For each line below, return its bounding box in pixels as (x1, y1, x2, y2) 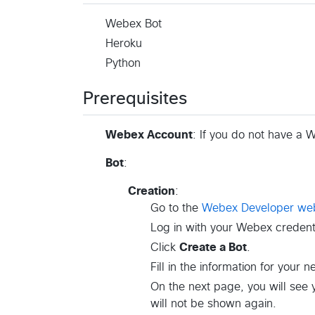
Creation (128, 186, 175, 198)
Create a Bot (179, 242, 247, 254)
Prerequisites (83, 91, 187, 108)
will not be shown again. (150, 298, 276, 310)
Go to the (150, 202, 202, 214)
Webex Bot (105, 18, 162, 30)
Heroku (105, 38, 142, 50)
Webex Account (105, 129, 193, 141)
